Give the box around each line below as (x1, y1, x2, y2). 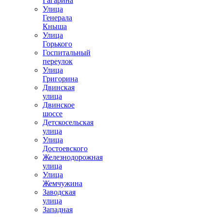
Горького (43, 40, 72, 48)
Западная (43, 205, 73, 214)
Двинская (43, 83, 75, 92)
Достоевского (43, 144, 88, 153)
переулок (43, 57, 73, 66)
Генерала (43, 14, 72, 22)
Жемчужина (43, 179, 82, 188)
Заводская (43, 188, 76, 197)
